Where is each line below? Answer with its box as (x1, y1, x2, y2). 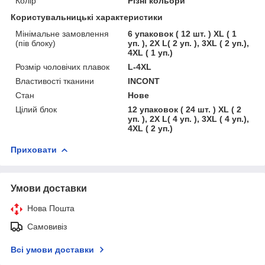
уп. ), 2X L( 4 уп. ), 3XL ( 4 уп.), (128, 114, 250, 124)
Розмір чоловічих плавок (15, 62, 109, 72)
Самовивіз (27, 221, 67, 231)
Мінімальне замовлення (15, 28, 109, 38)
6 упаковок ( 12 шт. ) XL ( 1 (128, 28, 237, 38)
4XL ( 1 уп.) (128, 47, 173, 57)
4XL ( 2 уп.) (128, 123, 173, 133)
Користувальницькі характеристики (11, 12, 163, 22)
